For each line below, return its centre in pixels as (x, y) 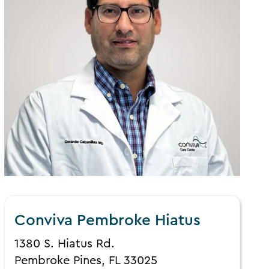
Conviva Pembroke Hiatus (108, 221)
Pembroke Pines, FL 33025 (86, 261)
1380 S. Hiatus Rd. (65, 244)
